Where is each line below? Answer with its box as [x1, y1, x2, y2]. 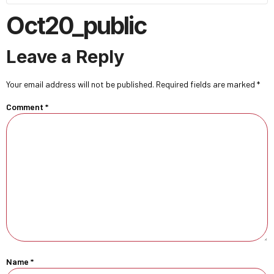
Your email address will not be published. [6, 79, 154, 89]
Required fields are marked [156, 79, 257, 89]
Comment [6, 102, 45, 113]
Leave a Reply [6, 46, 124, 67]
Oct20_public [6, 11, 146, 40]
